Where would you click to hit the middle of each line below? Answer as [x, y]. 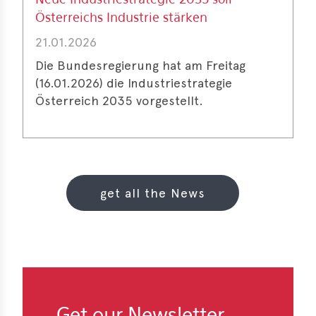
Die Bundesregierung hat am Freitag [140, 65]
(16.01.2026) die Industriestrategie [134, 83]
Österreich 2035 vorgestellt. [119, 101]
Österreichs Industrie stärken [121, 18]
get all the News [152, 193]
